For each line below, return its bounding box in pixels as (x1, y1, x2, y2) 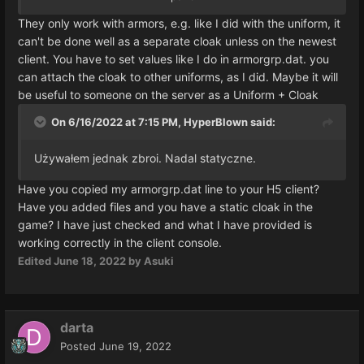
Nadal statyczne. (165, 150, 256, 165)
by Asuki (126, 253, 174, 267)
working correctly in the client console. (18, 235, 222, 249)
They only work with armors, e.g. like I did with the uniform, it (18, 15, 340, 30)
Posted (60, 339, 99, 353)
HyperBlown (184, 115, 248, 128)
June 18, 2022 (54, 253, 126, 267)
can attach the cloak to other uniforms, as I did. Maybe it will (18, 69, 338, 84)
